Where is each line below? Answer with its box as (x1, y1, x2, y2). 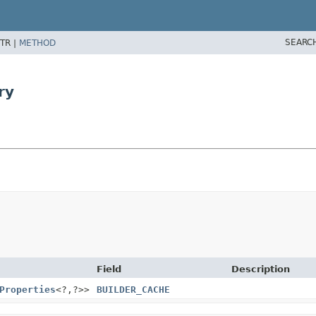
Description (231, 263, 290, 274)
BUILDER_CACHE (97, 284, 170, 295)
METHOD (19, 37, 56, 48)
